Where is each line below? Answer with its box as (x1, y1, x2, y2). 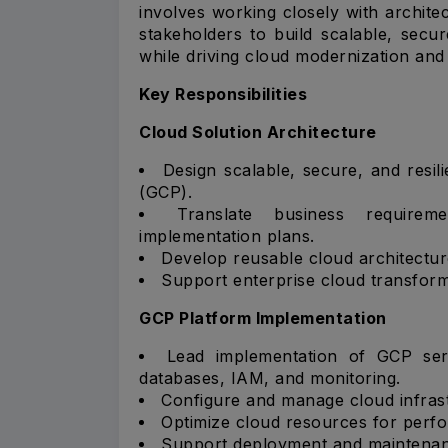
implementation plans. (139, 225, 315, 246)
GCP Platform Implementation (139, 307, 387, 328)
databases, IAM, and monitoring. (139, 367, 401, 388)
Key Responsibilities (139, 83, 307, 104)
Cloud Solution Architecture (139, 121, 377, 142)
